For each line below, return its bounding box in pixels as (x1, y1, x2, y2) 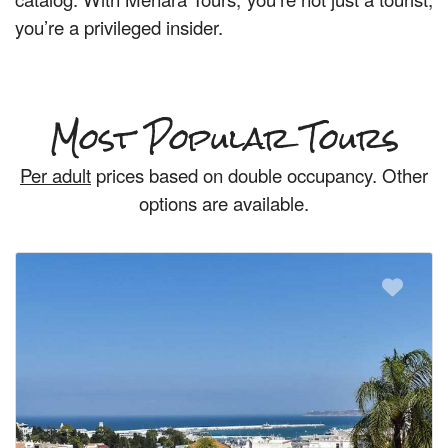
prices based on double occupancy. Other (91, 161, 428, 188)
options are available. (139, 189, 309, 216)
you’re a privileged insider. (15, 14, 223, 41)
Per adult (20, 161, 91, 188)
